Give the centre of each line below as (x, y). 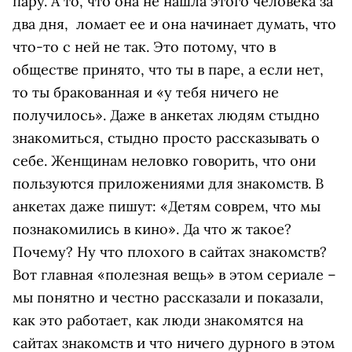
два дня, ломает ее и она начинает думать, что (174, 24)
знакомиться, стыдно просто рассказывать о (166, 138)
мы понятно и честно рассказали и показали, (168, 297)
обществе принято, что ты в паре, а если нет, (168, 70)
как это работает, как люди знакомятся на (158, 320)
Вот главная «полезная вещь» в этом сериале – (174, 275)
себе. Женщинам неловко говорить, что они (164, 161)
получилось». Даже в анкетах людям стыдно (166, 115)
